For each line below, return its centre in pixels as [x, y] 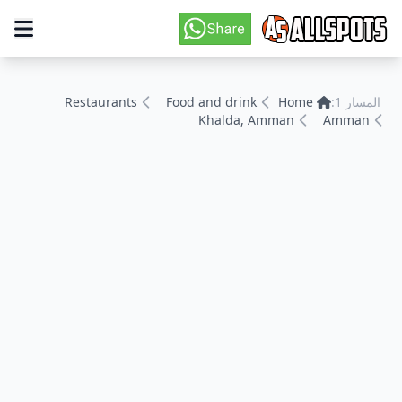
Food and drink [212, 102]
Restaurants [101, 102]
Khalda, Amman [246, 120]
